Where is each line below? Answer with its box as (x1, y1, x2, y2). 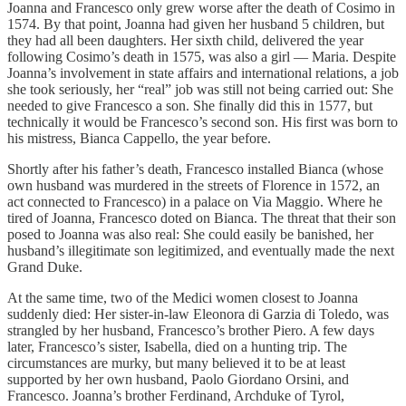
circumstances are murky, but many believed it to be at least (7, 354, 345, 371)
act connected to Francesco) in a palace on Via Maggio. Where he (7, 193, 382, 209)
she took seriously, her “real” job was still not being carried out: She (7, 81, 393, 97)
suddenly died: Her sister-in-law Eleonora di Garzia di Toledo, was (7, 305, 389, 322)
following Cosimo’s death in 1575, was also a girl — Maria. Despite (7, 48, 396, 64)
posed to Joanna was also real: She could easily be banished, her (7, 226, 373, 242)
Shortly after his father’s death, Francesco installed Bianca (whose (7, 160, 383, 177)
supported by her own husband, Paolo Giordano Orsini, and (7, 371, 349, 387)
